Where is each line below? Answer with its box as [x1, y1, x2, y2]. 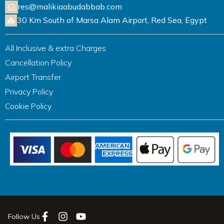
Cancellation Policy [5, 57, 71, 67]
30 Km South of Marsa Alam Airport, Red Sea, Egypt [17, 15, 207, 25]
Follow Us [8, 212, 40, 221]
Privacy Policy [5, 86, 53, 96]
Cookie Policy [5, 100, 51, 111]
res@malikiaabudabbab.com [18, 1, 122, 12]
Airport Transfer [5, 71, 61, 82]
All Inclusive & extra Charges [5, 42, 106, 53]
